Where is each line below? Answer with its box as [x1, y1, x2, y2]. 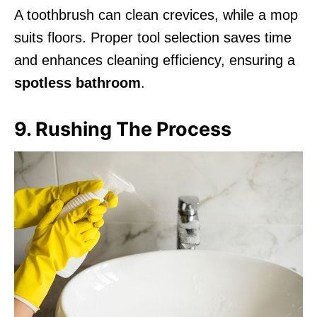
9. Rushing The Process [14, 117, 231, 141]
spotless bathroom [14, 74, 141, 91]
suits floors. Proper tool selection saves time [14, 29, 292, 45]
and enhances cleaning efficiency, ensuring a [14, 52, 295, 68]
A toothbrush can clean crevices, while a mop [14, 6, 298, 23]
